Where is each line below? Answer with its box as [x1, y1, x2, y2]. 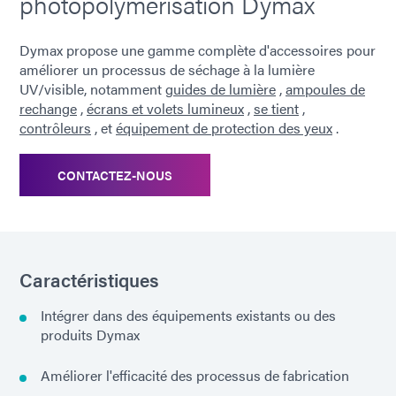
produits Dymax [41, 324, 140, 346]
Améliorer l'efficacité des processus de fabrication [41, 365, 349, 386]
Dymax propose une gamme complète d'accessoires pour [19, 40, 376, 61]
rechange [19, 98, 77, 119]
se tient [254, 98, 299, 119]
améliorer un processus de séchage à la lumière [19, 59, 315, 80]
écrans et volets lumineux [87, 98, 244, 119]
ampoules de [286, 79, 365, 100]
